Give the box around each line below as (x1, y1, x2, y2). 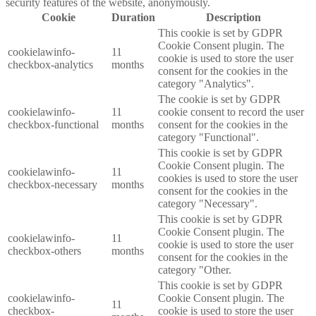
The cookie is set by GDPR (158, 92, 281, 105)
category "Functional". (158, 130, 259, 143)
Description (205, 11, 261, 23)
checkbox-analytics (8, 58, 93, 71)
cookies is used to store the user (158, 171, 298, 184)
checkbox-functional (8, 118, 99, 130)
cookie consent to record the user (158, 105, 304, 118)
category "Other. (158, 263, 231, 276)
